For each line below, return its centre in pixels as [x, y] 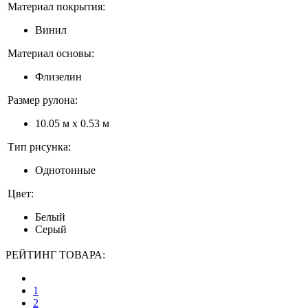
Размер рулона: [43, 100]
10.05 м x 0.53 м [72, 123]
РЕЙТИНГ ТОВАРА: [55, 255]
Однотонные [65, 170]
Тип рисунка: [39, 147]
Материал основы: [51, 53]
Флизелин [58, 77]
